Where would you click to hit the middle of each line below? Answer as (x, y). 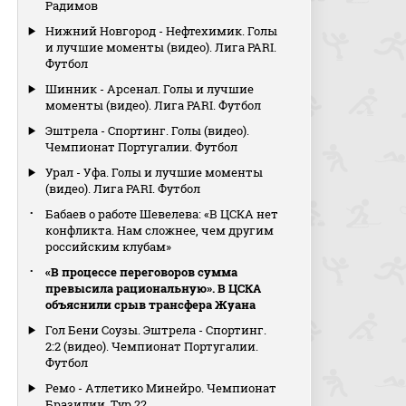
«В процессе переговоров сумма (142, 272)
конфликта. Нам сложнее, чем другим (160, 230)
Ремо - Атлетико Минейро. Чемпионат (161, 388)
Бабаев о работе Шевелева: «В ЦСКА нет (162, 214)
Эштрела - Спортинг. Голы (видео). (148, 130)
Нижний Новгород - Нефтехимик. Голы (162, 31)
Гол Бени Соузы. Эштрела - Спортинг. (156, 330)
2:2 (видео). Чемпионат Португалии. (152, 346)
